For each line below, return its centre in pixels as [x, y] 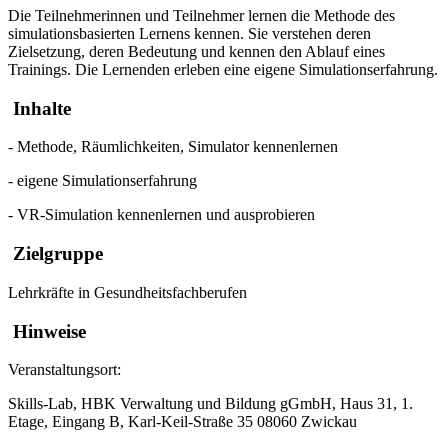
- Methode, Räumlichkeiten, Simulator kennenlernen [173, 147]
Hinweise [47, 331]
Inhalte [39, 108]
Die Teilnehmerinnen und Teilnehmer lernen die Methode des [201, 15]
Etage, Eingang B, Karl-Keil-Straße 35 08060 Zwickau [182, 422]
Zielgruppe [55, 254]
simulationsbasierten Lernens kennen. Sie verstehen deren [189, 33]
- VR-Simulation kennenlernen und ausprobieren [161, 215]
